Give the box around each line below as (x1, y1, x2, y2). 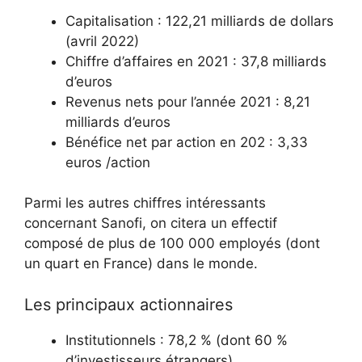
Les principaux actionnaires (24, 294, 233, 314)
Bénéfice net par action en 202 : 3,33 (65, 133, 308, 150)
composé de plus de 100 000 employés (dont (24, 235, 320, 251)
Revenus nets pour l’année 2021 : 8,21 (65, 93, 310, 110)
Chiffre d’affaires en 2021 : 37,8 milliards (65, 53, 326, 69)
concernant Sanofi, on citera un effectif (24, 215, 277, 231)
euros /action (65, 154, 150, 170)
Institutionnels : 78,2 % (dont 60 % (65, 331, 288, 348)
